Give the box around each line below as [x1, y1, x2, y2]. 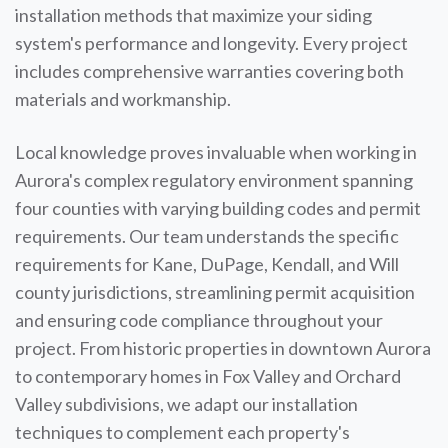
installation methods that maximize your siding [15, 4, 372, 26]
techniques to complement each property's [15, 421, 350, 443]
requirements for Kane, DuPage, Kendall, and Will [15, 253, 399, 275]
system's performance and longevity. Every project [15, 32, 408, 54]
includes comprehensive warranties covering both [15, 60, 404, 82]
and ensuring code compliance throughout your [15, 309, 383, 331]
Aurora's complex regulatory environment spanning [15, 169, 413, 191]
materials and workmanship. [15, 88, 231, 110]
